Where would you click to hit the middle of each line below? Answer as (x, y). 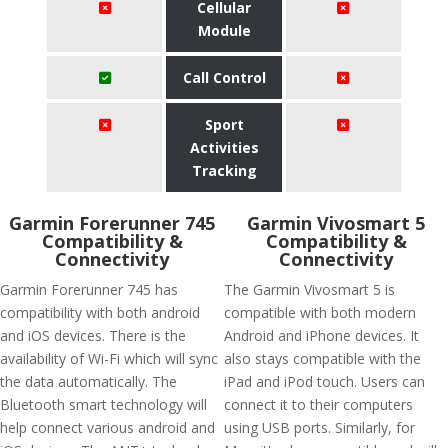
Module (224, 30)
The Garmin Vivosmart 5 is (309, 289)
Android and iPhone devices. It (321, 335)
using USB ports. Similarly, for (319, 427)
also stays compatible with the (322, 358)
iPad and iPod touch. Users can (324, 381)
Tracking (224, 170)
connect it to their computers (318, 404)
